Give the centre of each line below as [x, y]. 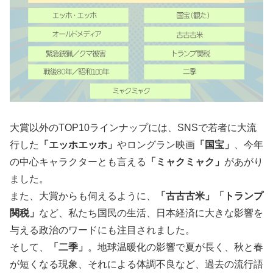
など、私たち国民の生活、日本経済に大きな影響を [151, 213]
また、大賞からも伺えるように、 [83, 196]
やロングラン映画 [156, 144]
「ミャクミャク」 [185, 161]
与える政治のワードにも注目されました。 [102, 230]
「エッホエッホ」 [78, 144]
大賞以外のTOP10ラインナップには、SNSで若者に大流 [133, 127]
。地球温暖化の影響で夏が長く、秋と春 [175, 247]
